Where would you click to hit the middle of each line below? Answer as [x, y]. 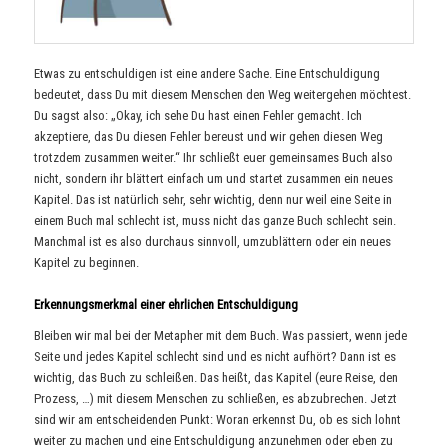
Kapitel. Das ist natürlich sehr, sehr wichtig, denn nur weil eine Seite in [213, 199]
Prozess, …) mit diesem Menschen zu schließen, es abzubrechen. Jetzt [216, 399]
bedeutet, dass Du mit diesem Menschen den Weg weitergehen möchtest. [223, 94]
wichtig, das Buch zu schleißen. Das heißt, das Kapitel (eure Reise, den [216, 378]
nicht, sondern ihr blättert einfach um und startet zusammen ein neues [214, 178]
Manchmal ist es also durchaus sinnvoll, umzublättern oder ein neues [213, 241]
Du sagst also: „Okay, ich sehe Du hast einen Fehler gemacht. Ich [198, 115]
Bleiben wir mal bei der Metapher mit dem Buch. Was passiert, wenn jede [221, 336]
